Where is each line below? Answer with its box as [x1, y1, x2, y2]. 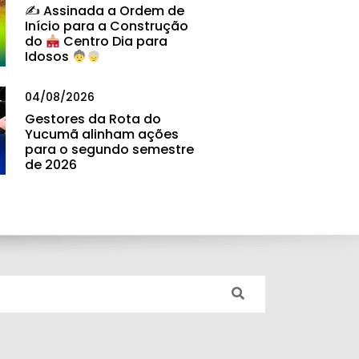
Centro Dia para [60, 32, 168, 51]
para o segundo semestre [25, 140, 194, 159]
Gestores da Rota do [25, 110, 161, 129]
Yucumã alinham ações [25, 125, 179, 144]
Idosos [25, 47, 72, 67]
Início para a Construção [25, 17, 188, 36]
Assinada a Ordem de [40, 2, 184, 21]
